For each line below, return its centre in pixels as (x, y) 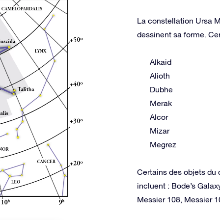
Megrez (163, 144)
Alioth (160, 76)
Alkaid (161, 62)
